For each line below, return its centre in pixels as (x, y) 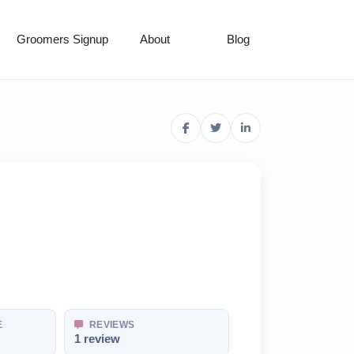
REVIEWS (111, 325)
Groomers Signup (62, 40)
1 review (97, 339)
